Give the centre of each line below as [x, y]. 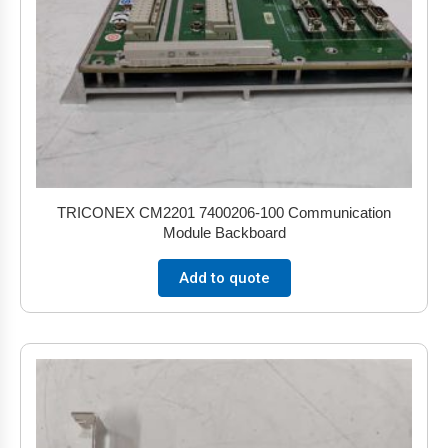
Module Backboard [224, 232]
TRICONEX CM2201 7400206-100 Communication [224, 212]
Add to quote [224, 278]
